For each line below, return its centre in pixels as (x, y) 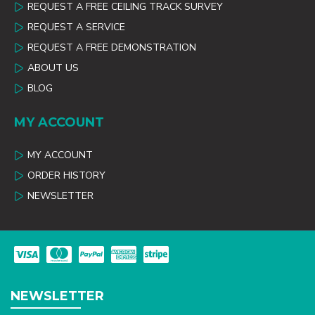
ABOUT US (53, 68)
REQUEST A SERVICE (76, 27)
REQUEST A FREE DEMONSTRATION (112, 47)
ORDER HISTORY (66, 175)
